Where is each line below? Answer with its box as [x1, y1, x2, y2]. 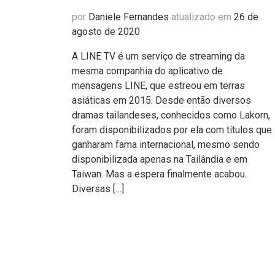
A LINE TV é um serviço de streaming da [72, 50, 245, 62]
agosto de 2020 [72, 26, 140, 37]
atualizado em [169, 11, 234, 23]
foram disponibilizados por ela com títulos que [72, 124, 272, 136]
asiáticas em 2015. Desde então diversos [72, 95, 251, 106]
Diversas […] [72, 183, 124, 195]
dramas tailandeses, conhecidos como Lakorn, [72, 109, 270, 121]
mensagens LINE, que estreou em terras [72, 80, 245, 91]
